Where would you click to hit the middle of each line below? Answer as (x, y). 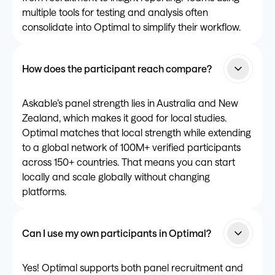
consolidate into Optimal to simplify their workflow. (131, 26)
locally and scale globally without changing (116, 176)
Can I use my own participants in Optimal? (117, 233)
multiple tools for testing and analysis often (115, 12)
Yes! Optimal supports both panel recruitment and (133, 267)
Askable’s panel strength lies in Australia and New (130, 103)
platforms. (44, 191)
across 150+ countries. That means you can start (129, 161)
